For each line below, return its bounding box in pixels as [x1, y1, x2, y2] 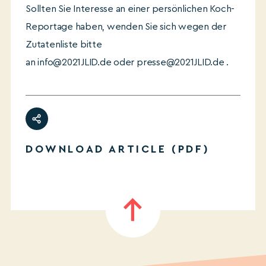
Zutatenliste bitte [26, 40, 102, 49]
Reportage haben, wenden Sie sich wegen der [26, 22, 226, 31]
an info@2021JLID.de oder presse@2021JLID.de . [26, 58, 229, 67]
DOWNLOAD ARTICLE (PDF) [26, 144, 210, 154]
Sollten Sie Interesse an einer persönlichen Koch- [26, 4, 235, 14]
